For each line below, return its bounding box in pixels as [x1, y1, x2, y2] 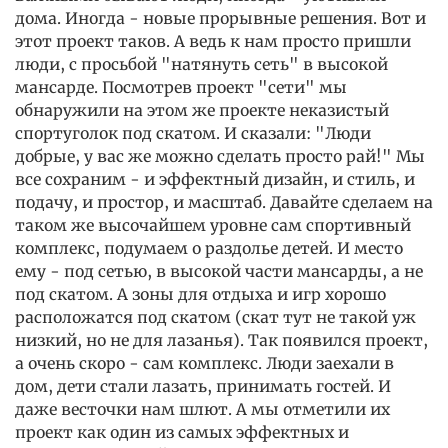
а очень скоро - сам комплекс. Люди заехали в [15, 354, 394, 373]
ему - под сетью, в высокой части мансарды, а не [15, 262, 423, 281]
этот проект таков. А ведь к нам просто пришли [15, 32, 411, 51]
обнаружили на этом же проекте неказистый [15, 101, 389, 120]
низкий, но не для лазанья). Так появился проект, [15, 331, 428, 350]
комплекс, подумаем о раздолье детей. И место [15, 239, 403, 258]
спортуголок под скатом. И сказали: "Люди [15, 124, 371, 143]
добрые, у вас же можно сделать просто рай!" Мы [15, 147, 425, 166]
